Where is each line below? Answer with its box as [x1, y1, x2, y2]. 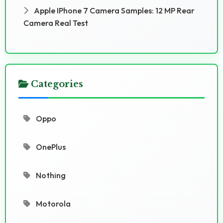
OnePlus [34, 141, 66, 152]
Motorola [34, 198, 71, 209]
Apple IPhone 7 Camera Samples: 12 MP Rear [32, 5, 195, 15]
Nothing [34, 170, 66, 180]
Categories [28, 78, 83, 90]
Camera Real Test [23, 17, 88, 28]
